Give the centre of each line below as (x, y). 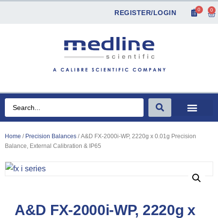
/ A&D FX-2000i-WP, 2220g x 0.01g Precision (136, 136)
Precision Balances (51, 136)
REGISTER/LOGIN (145, 13)
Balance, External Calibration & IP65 (53, 146)
